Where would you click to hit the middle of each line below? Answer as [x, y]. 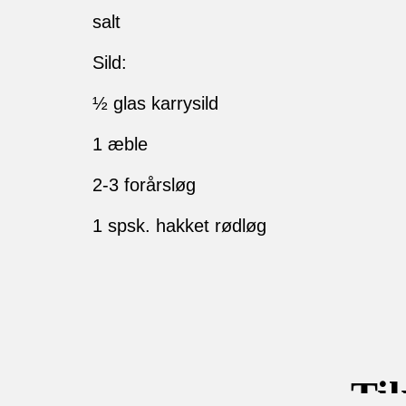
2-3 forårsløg [144, 185]
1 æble [120, 145]
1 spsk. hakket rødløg [179, 226]
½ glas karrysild [155, 104]
